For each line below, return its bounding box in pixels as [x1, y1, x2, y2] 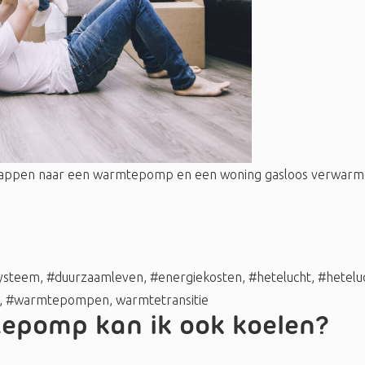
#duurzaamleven [46, 269, 143, 284]
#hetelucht [248, 269, 311, 284]
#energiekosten [150, 269, 242, 284]
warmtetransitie [116, 292, 209, 307]
